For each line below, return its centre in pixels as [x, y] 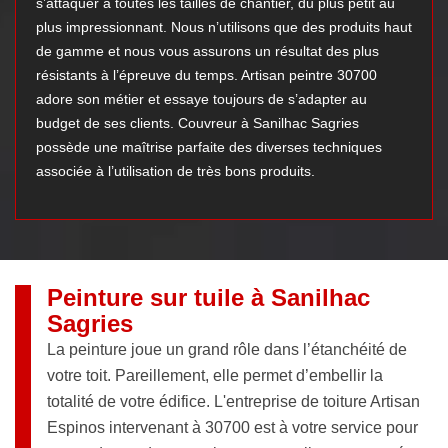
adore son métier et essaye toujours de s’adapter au [201, 99]
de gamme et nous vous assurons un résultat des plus [207, 51]
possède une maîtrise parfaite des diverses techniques [209, 147]
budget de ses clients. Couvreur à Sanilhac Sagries [197, 123]
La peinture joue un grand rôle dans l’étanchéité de [227, 350]
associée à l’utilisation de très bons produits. [175, 171]
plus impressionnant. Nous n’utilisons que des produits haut [224, 27]
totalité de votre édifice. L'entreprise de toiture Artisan [233, 402]
